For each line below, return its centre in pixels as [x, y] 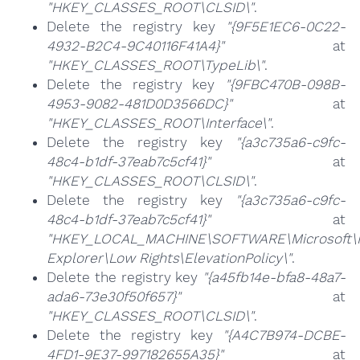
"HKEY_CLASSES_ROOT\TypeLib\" [155, 65]
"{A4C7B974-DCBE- [284, 335]
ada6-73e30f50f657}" [113, 297]
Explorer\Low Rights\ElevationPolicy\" [169, 258]
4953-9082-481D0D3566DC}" [139, 104]
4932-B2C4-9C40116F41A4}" [135, 46]
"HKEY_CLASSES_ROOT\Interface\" [158, 123]
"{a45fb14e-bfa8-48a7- [274, 278]
